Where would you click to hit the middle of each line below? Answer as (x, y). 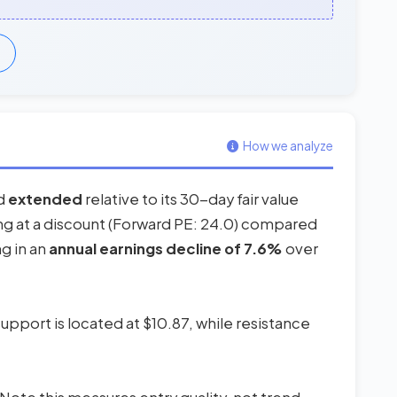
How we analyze (288, 146)
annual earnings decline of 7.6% (166, 249)
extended (45, 199)
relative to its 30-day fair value (191, 199)
